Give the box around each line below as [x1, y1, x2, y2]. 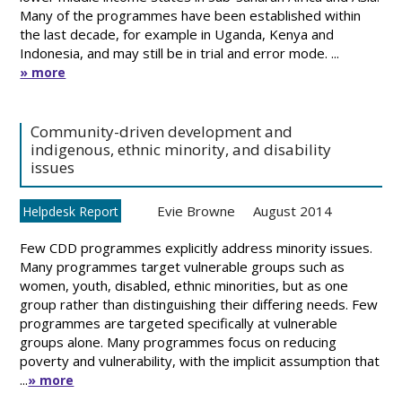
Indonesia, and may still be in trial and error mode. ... [20, 44, 340, 62]
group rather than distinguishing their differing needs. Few [20, 295, 379, 313]
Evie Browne [157, 202, 236, 220]
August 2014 [253, 202, 333, 220]
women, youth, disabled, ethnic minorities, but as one [20, 276, 349, 294]
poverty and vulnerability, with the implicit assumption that [20, 352, 380, 370]
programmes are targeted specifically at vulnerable [20, 314, 338, 332]
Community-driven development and [31, 121, 293, 142]
